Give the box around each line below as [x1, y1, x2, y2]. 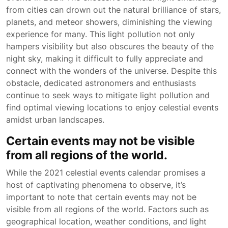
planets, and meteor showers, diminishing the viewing [6, 17, 212, 27]
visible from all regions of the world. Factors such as [6, 204, 209, 214]
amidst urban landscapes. [6, 115, 104, 125]
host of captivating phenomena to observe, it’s [6, 180, 186, 190]
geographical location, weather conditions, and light [6, 216, 207, 226]
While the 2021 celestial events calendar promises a [6, 167, 206, 178]
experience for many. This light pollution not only [6, 29, 195, 39]
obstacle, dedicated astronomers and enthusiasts [6, 78, 196, 88]
